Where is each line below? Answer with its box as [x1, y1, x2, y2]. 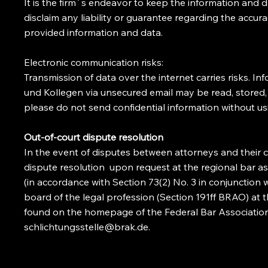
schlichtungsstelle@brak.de [24, 220, 149, 233]
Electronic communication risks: [24, 56, 164, 68]
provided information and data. [24, 26, 163, 38]
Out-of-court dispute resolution [24, 130, 164, 143]
